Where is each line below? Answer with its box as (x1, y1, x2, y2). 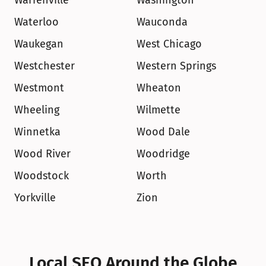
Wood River (14, 147, 71, 160)
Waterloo (14, 15, 59, 28)
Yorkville (14, 191, 56, 204)
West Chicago (137, 37, 202, 50)
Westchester (14, 59, 75, 72)
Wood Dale (137, 125, 190, 138)
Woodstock (14, 169, 69, 182)
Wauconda (137, 15, 188, 28)
